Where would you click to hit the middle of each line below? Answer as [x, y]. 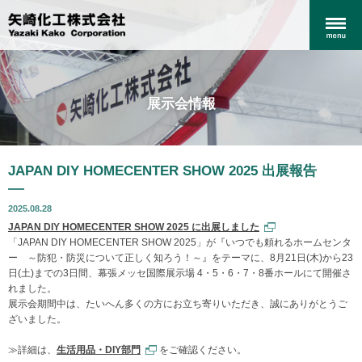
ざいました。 [37, 319]
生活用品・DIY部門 [99, 350]
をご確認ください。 [202, 350]
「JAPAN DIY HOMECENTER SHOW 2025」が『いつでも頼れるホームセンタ [180, 242]
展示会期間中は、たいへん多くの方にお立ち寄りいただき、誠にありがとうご [178, 304]
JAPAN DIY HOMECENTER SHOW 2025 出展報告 [162, 171]
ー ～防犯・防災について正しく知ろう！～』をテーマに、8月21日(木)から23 [181, 258]
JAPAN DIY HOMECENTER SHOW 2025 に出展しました [134, 227]
